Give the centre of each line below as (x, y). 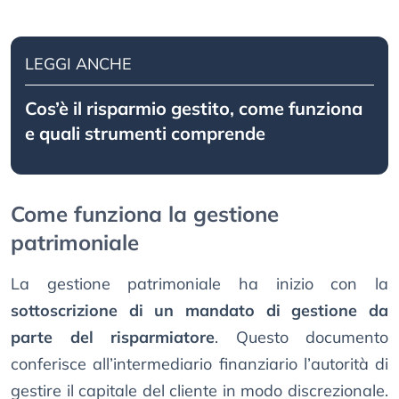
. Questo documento (301, 338)
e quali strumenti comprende (145, 134)
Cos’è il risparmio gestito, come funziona (194, 109)
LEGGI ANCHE (78, 64)
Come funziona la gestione (145, 214)
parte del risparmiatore (113, 338)
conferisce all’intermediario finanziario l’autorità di (199, 364)
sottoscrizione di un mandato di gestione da (199, 311)
